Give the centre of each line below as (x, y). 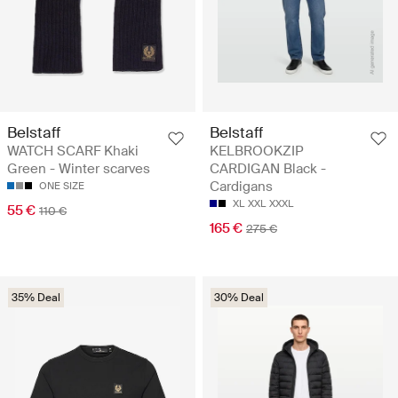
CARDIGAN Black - (268, 168)
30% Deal (239, 297)
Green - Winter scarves (79, 168)
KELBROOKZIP (257, 151)
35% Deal (36, 297)
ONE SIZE (62, 185)
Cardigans (241, 186)
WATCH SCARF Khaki (73, 151)
